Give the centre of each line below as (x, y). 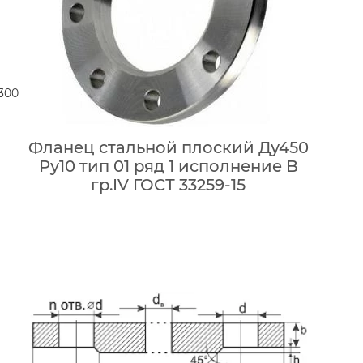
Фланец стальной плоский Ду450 (168, 147)
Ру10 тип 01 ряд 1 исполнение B (168, 166)
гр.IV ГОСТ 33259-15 (168, 185)
